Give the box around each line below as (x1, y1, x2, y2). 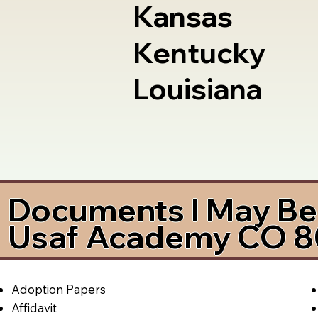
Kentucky (132, 35, 266, 71)
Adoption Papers (11, 281, 106, 297)
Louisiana (132, 71, 262, 107)
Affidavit (11, 300, 57, 315)
